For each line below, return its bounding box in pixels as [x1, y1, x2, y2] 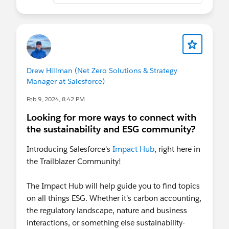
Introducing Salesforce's [27, 144, 112, 154]
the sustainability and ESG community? [27, 123, 195, 135]
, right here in [154, 144, 200, 154]
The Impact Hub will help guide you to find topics [27, 180, 200, 191]
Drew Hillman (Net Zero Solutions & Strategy [27, 65, 177, 75]
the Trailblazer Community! [27, 156, 121, 166]
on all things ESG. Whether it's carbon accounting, [27, 193, 201, 203]
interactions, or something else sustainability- [27, 217, 185, 227]
